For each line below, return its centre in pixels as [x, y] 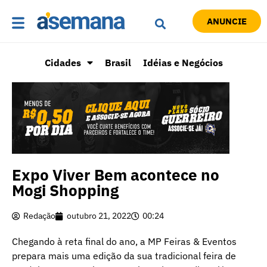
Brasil [118, 63]
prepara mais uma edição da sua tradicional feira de [124, 256]
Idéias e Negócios [183, 63]
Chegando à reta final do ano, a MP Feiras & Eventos [124, 242]
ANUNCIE [226, 21]
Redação [39, 216]
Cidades [63, 63]
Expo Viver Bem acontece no [116, 175]
